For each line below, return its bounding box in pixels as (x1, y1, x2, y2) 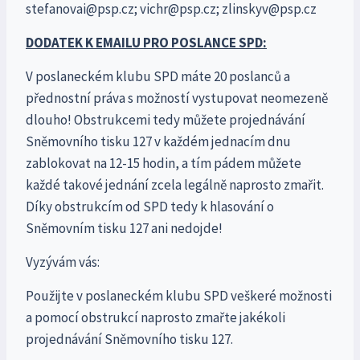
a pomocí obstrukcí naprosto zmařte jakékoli (26, 309, 285, 327)
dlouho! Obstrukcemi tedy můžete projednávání (26, 111, 305, 129)
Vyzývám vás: (26, 253, 100, 272)
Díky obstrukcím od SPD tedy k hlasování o (26, 198, 274, 216)
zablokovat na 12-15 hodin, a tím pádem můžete (26, 154, 301, 173)
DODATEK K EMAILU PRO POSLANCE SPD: (26, 34, 267, 52)
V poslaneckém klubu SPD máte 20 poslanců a (26, 67, 290, 86)
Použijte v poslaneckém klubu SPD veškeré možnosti (26, 287, 332, 305)
